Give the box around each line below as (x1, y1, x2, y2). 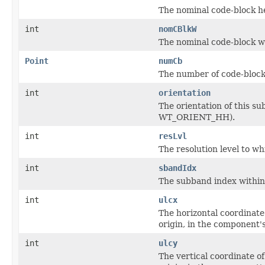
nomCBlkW (159, 24, 196, 34)
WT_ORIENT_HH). (159, 112, 235, 122)
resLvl (159, 131, 187, 141)
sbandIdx (159, 163, 196, 173)
